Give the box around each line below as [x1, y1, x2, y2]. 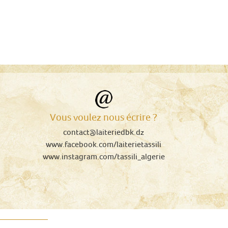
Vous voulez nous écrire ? [50, 111, 157, 123]
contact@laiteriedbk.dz [63, 127, 144, 136]
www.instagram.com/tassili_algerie [42, 152, 165, 161]
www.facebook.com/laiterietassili [46, 139, 161, 149]
